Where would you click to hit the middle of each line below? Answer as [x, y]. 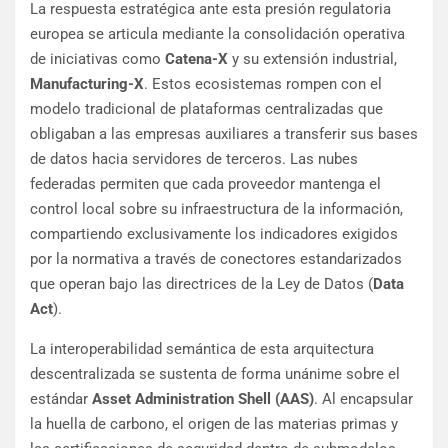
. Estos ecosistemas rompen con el [263, 84]
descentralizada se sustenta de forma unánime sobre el [215, 374]
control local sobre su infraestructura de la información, [216, 209]
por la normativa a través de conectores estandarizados [216, 259]
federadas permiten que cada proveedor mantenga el [205, 184]
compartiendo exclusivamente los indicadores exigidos [214, 234]
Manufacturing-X [87, 84]
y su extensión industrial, [312, 59]
